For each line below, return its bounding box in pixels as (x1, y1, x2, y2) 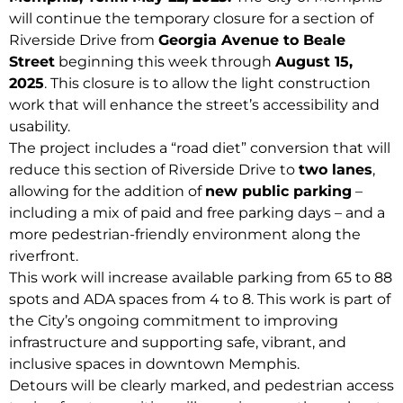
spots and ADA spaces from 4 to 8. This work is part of (9, 291, 390, 308)
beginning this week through (55, 53, 275, 70)
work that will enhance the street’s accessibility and (9, 96, 380, 113)
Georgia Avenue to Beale (158, 31, 345, 49)
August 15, (275, 53, 353, 70)
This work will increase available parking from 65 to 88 (9, 269, 392, 286)
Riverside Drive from (9, 31, 158, 49)
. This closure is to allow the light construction (44, 75, 371, 92)
